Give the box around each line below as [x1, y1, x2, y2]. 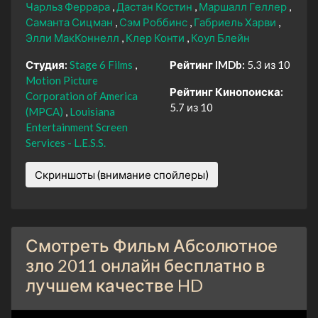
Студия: [26, 57, 67, 71]
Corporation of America [26, 89, 138, 102]
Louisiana [70, 104, 115, 118]
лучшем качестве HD [26, 274, 203, 295]
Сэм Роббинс [119, 15, 190, 28]
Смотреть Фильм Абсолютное [26, 234, 278, 256]
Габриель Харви [194, 15, 278, 28]
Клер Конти [126, 31, 187, 44]
